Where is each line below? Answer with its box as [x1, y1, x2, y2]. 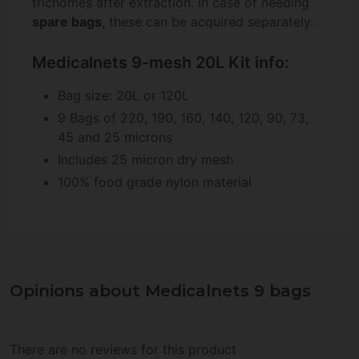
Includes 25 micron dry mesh [58, 151, 233, 168]
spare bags [32, 14, 102, 30]
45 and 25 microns [58, 129, 172, 146]
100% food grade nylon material [58, 174, 252, 191]
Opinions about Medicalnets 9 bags [10, 281, 311, 301]
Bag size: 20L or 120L [58, 87, 189, 104]
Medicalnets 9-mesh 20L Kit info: [32, 53, 289, 73]
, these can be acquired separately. [102, 14, 313, 30]
